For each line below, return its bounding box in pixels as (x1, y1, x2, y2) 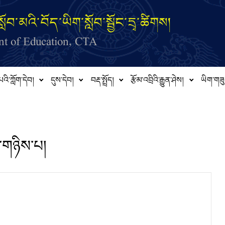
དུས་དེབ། (51, 71, 74, 94)
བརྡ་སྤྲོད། (90, 71, 114, 94)
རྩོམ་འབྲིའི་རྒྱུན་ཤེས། (131, 71, 184, 94)
